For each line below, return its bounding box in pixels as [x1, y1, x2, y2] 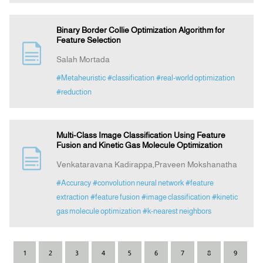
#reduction [56, 87, 92, 97]
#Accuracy [56, 178, 91, 188]
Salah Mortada [56, 55, 110, 65]
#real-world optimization [156, 73, 235, 83]
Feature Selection [56, 35, 121, 45]
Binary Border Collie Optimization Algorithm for [56, 25, 225, 35]
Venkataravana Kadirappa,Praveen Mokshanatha [56, 160, 237, 170]
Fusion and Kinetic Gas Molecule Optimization [56, 140, 222, 150]
